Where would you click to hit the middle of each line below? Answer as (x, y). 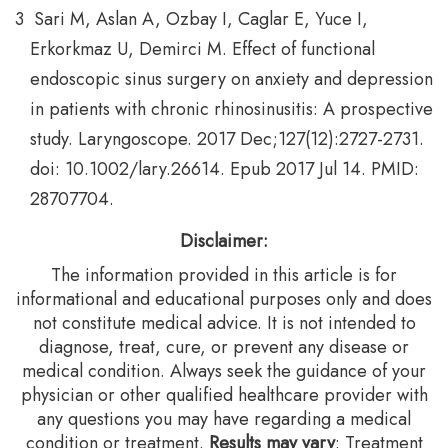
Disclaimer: (224, 241)
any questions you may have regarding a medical (224, 419)
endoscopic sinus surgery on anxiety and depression (231, 79)
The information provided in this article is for (224, 275)
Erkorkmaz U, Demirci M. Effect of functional (202, 49)
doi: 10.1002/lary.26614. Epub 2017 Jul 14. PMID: (224, 169)
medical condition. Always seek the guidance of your (224, 371)
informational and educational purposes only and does (224, 299)
